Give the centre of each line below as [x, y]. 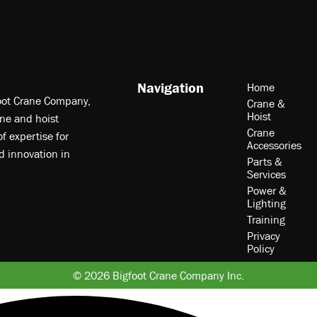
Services [266, 174]
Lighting [266, 203]
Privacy [263, 236]
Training [266, 220]
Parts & [264, 162]
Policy [260, 249]
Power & [266, 191]
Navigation [170, 88]
